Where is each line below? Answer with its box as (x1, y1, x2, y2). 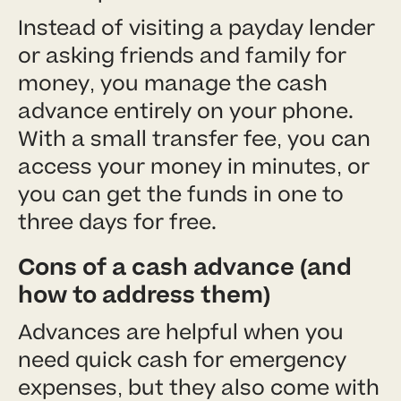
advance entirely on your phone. (18, 96, 354, 126)
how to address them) (18, 278, 270, 311)
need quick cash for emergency (18, 345, 346, 375)
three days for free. (18, 207, 217, 237)
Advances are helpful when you (18, 317, 344, 347)
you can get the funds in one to (18, 179, 344, 209)
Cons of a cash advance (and (18, 251, 352, 284)
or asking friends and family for (18, 40, 346, 71)
